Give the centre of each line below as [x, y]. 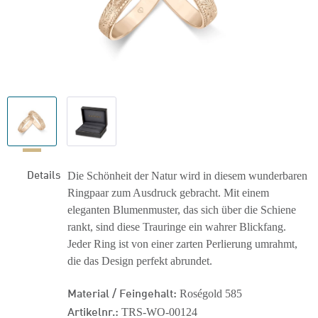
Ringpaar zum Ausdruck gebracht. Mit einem [168, 193]
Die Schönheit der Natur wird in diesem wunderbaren [187, 176]
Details [44, 174]
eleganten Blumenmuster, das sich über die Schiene [182, 210]
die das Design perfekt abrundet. [140, 261]
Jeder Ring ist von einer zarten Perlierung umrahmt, [182, 244]
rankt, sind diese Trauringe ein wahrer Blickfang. [177, 227]
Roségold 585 [209, 294]
